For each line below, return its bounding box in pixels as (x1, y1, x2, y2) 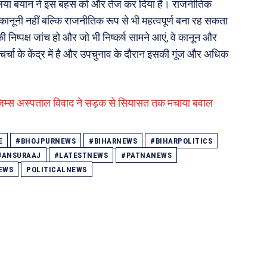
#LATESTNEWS (54, 150, 108, 160)
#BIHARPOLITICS (150, 136, 212, 145)
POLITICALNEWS (26, 164, 87, 174)
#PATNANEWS (121, 150, 172, 160)
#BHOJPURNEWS (15, 136, 76, 145)
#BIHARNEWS (89, 136, 137, 145)
